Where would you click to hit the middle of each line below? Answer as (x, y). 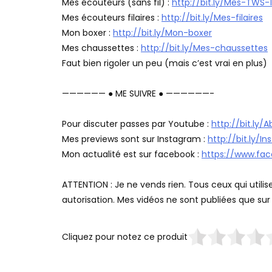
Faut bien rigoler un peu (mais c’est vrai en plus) (165, 63)
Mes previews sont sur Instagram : (135, 139)
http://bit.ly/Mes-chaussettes (204, 48)
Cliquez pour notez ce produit (125, 236)
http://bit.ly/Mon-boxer (162, 33)
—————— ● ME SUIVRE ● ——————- (138, 94)
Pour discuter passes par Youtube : (137, 124)
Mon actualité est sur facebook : (132, 155)
